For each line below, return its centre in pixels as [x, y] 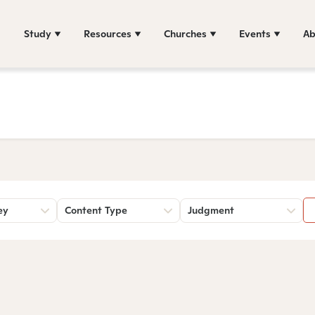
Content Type [96, 210]
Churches [185, 33]
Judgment [211, 210]
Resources [108, 33]
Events [255, 33]
